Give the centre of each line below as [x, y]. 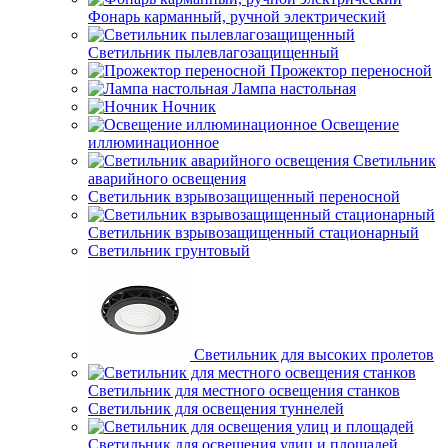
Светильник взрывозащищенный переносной [244, 196]
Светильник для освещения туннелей [216, 408]
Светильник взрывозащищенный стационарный [253, 232]
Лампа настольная [294, 88]
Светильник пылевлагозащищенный [213, 52]
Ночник [189, 106]
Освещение [360, 124]
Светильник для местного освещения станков [244, 390]
